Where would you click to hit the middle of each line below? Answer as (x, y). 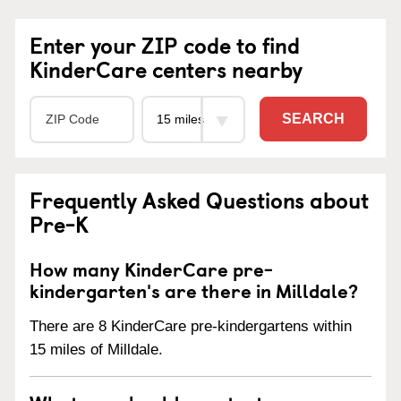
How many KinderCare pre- (151, 268)
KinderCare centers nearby (166, 68)
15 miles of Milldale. (96, 349)
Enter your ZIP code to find (165, 44)
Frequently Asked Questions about (199, 199)
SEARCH (313, 119)
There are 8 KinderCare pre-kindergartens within (191, 326)
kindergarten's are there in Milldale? (194, 290)
